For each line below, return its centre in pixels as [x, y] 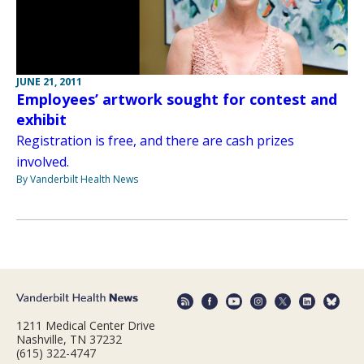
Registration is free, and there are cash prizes [155, 140]
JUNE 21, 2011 [49, 81]
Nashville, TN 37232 [69, 339]
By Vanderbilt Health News [77, 179]
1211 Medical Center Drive [86, 325]
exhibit [41, 119]
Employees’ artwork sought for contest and [177, 99]
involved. [43, 161]
